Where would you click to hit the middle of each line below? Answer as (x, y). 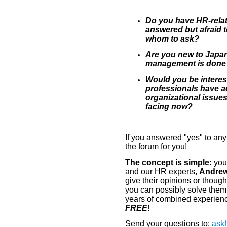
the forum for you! (156, 147)
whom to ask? (172, 39)
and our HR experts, (162, 171)
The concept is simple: (168, 162)
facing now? (169, 106)
